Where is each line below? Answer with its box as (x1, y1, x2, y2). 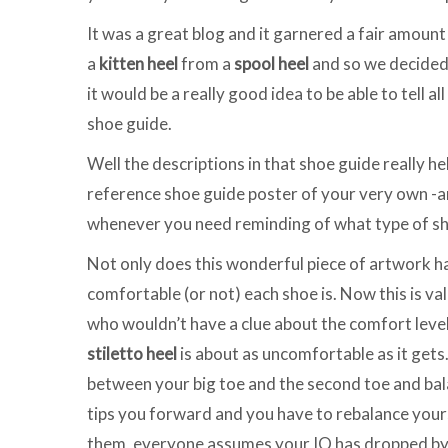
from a (181, 53, 234, 74)
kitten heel (99, 53, 181, 74)
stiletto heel (87, 343, 180, 364)
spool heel (234, 53, 312, 74)
